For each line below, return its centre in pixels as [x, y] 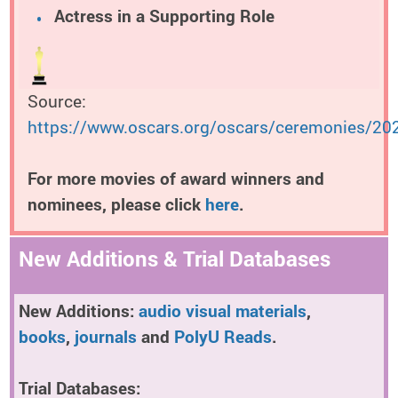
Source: [57, 101]
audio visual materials [223, 311]
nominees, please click [116, 205]
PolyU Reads [223, 337]
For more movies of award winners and [176, 179]
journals [106, 337]
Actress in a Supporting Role [164, 16]
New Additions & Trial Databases [175, 259]
